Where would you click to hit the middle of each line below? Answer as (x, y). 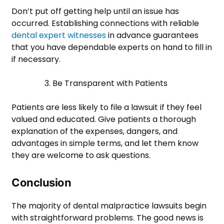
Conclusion (41, 183)
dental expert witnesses (59, 35)
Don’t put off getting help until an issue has (95, 11)
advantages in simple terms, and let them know (105, 143)
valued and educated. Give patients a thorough (104, 119)
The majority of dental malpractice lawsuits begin (109, 206)
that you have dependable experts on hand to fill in (112, 47)
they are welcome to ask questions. (81, 155)
